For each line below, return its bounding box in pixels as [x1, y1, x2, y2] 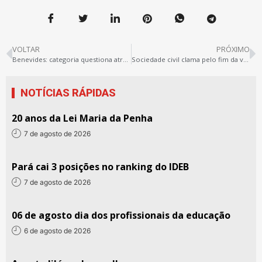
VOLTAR [12, 44, 40, 55]
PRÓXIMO [216, 44, 250, 55]
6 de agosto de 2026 [24, 226, 91, 235]
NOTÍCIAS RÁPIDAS [20, 87, 116, 99]
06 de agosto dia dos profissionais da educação [12, 209, 230, 222]
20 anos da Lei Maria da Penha [12, 112, 153, 125]
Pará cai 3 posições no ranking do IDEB [12, 160, 189, 174]
